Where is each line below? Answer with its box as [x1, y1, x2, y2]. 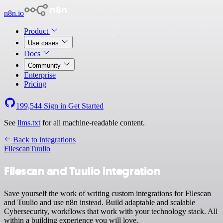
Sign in [42, 102, 68, 110]
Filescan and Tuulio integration [4, 163, 161, 179]
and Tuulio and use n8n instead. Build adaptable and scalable [4, 198, 195, 207]
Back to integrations [11, 135, 76, 144]
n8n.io [4, 9, 24, 17]
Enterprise [24, 71, 56, 79]
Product [24, 27, 50, 35]
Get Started [68, 102, 104, 110]
